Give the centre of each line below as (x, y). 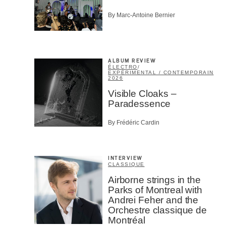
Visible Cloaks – (142, 94)
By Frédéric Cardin (134, 122)
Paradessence (139, 104)
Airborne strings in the (154, 180)
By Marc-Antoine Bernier (142, 15)
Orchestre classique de (157, 210)
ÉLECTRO (123, 67)
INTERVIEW (125, 158)
